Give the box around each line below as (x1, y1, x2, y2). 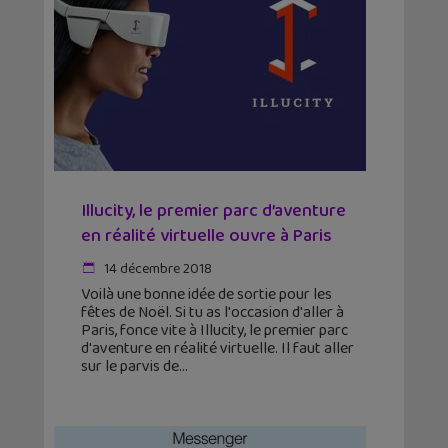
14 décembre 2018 (101, 258, 212, 281)
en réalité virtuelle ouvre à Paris (81, 222, 332, 251)
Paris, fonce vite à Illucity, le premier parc (81, 318, 348, 344)
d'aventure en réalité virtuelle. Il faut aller (81, 336, 354, 362)
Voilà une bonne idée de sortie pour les (81, 282, 332, 308)
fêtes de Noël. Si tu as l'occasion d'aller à (81, 300, 344, 326)
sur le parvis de (81, 354, 179, 380)
